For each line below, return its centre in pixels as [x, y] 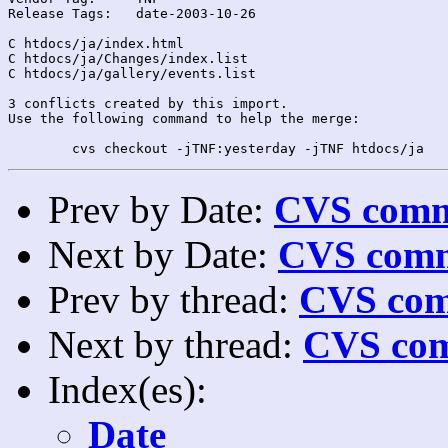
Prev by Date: [161, 209]
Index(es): [127, 389]
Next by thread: [175, 344]
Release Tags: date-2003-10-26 [60, 13]
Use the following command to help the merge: [184, 118]
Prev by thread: [173, 299]
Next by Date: [163, 254]
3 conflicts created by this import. [148, 103]
